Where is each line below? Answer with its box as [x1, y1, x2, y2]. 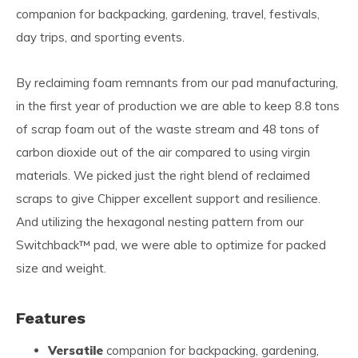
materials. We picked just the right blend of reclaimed [16, 167, 310, 183]
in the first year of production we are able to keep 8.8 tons [16, 97, 340, 113]
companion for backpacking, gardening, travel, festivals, [16, 6, 320, 22]
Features [16, 308, 86, 328]
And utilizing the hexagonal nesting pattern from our [16, 213, 304, 229]
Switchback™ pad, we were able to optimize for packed [16, 237, 326, 253]
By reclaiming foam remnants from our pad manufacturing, [16, 74, 338, 90]
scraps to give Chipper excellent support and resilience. [16, 190, 320, 206]
